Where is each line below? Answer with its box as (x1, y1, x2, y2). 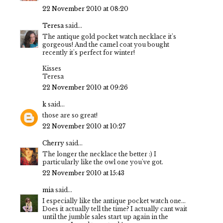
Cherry (42, 139, 64, 147)
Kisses (42, 64, 61, 72)
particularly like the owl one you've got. (42, 158, 163, 166)
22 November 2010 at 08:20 (42, 4, 128, 12)
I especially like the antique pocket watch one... (42, 197, 186, 205)
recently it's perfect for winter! (42, 48, 135, 56)
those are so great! (42, 111, 98, 119)
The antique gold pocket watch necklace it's (42, 32, 176, 40)
